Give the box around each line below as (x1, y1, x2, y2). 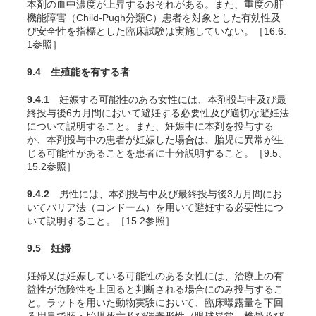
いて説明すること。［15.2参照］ (27, 215, 175, 226)
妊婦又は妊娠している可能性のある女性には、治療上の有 (27, 270, 284, 281)
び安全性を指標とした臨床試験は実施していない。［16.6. (27, 25, 286, 37)
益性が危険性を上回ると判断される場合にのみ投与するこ (27, 284, 284, 295)
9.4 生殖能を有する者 (27, 66, 130, 78)
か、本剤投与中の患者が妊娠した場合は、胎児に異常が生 (27, 134, 284, 145)
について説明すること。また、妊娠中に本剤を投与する (27, 121, 274, 132)
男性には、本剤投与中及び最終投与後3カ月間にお (49, 188, 282, 200)
